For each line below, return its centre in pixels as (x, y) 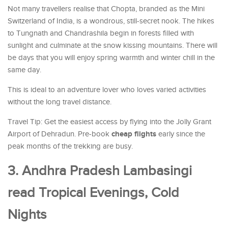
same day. (24, 70)
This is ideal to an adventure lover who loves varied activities (107, 90)
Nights (27, 215)
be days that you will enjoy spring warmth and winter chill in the (111, 58)
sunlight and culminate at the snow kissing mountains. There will (112, 45)
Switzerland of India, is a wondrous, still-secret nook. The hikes (111, 21)
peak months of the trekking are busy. (70, 146)
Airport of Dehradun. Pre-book (60, 134)
